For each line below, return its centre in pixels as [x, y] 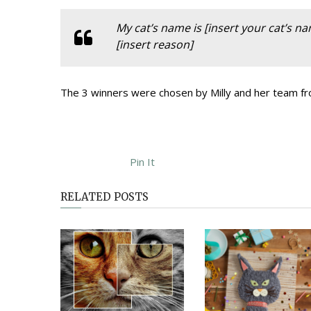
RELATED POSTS [104, 197]
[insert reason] [154, 44]
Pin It [142, 162]
